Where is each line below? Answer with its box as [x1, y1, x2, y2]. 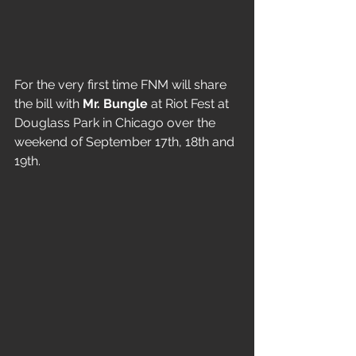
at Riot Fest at [148, 96, 232, 111]
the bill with [14, 96, 83, 111]
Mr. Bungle [83, 96, 148, 111]
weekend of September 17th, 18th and [14, 134, 238, 149]
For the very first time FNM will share [14, 77, 230, 92]
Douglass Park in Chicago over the [14, 115, 219, 130]
